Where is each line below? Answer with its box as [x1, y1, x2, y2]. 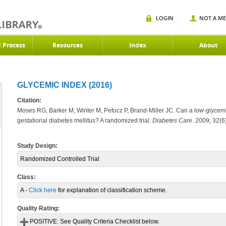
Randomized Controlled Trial [20, 155, 99, 162]
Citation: [17, 97, 41, 104]
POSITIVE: [28, 218, 59, 225]
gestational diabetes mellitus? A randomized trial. [17, 117, 152, 124]
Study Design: [17, 142, 58, 149]
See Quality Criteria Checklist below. [59, 218, 159, 225]
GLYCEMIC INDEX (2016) [17, 81, 112, 89]
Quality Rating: [17, 205, 60, 212]
